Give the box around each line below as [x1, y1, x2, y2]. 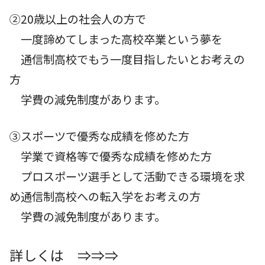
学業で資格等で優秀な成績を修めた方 [9, 148, 212, 164]
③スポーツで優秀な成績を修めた [9, 128, 178, 144]
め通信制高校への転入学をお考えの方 [9, 188, 201, 205]
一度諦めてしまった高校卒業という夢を [9, 31, 222, 47]
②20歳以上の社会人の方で [9, 11, 146, 27]
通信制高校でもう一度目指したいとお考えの [9, 51, 245, 67]
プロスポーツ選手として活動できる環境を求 [9, 168, 245, 185]
